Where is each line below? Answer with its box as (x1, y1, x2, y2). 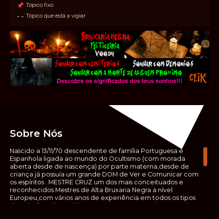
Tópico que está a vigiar (24, 12, 86, 19)
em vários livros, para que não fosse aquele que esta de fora (10, 210, 196, 217)
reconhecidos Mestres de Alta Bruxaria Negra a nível (10, 186, 173, 194)
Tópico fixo (24, 1, 53, 8)
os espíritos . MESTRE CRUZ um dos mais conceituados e (10, 178, 183, 186)
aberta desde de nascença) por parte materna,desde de (10, 163, 189, 170)
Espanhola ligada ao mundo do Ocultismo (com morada (10, 155, 185, 162)
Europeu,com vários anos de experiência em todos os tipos (10, 194, 196, 201)
